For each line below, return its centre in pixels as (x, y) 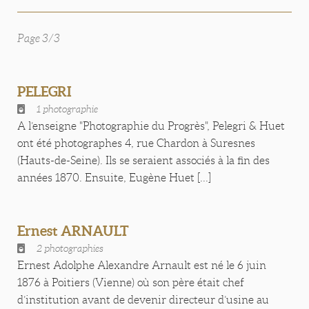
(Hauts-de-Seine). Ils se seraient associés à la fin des (143, 160)
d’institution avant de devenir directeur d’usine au (143, 300)
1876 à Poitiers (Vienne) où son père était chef (131, 282)
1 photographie (67, 109)
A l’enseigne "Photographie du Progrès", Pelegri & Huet (151, 126)
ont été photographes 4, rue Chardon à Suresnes (136, 143)
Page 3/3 (39, 38)
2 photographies (70, 248)
